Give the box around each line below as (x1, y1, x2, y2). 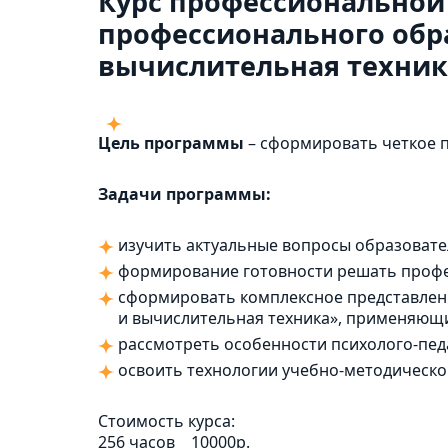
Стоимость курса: (98, 410, 235, 432)
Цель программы (98, 132, 244, 154)
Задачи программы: (98, 183, 271, 205)
